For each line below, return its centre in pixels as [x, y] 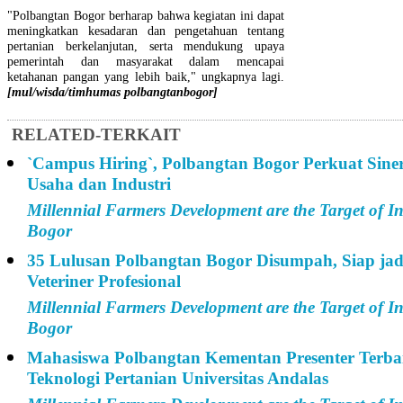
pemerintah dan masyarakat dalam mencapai [146, 61]
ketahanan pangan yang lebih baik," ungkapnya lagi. [146, 76]
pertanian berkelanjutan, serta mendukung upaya [146, 45]
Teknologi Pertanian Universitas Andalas [178, 380]
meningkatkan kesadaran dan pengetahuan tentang [146, 30]
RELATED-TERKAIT [96, 134]
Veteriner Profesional [104, 282]
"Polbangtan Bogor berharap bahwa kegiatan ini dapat [146, 15]
